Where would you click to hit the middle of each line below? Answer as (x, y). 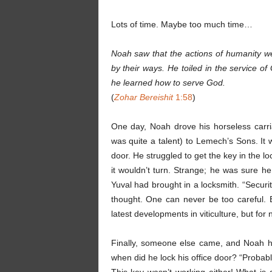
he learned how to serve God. (168, 83)
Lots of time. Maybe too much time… (183, 24)
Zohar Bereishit (143, 97)
